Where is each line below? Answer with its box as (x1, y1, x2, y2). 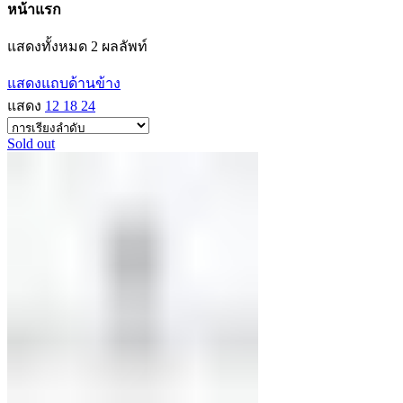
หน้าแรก (7, 2, 61, 17)
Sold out (7, 136, 55, 151)
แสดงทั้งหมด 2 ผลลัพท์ (7, 39, 148, 54)
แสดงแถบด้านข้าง (7, 76, 121, 91)
